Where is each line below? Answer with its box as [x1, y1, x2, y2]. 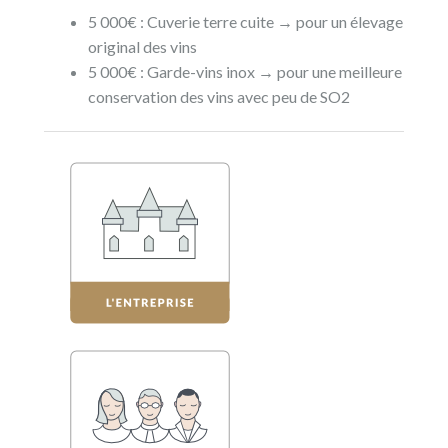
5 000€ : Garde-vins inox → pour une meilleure [88, 61, 403, 81]
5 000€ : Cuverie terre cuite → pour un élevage [88, 11, 404, 31]
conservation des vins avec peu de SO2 [88, 86, 351, 106]
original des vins [88, 36, 198, 56]
